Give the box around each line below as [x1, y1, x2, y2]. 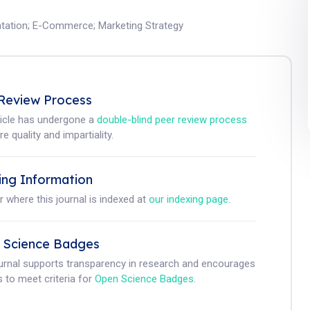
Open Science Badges [95, 273, 194, 285]
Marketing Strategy [98, 19, 184, 32]
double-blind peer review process [97, 113, 248, 126]
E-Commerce [33, 19, 94, 32]
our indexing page [149, 193, 229, 206]
